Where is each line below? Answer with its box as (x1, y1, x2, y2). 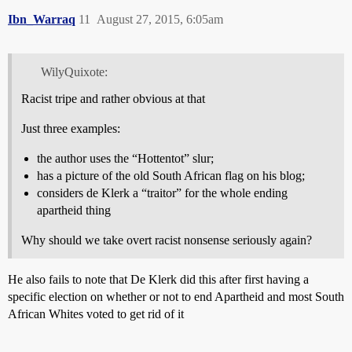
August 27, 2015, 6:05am (97, 13, 223, 27)
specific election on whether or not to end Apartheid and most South (8, 290, 344, 304)
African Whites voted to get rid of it (8, 307, 184, 321)
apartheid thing (37, 203, 111, 218)
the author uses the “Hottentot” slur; (37, 152, 214, 166)
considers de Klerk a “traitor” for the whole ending (37, 186, 288, 200)
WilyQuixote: (40, 65, 108, 79)
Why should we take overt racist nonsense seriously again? (21, 233, 312, 247)
